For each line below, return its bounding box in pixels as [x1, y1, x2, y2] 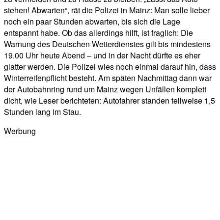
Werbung [4, 125, 36, 137]
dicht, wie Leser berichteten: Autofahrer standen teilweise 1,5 [4, 95, 215, 106]
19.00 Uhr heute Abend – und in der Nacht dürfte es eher [4, 50, 200, 61]
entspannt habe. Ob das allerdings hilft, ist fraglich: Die [4, 27, 193, 38]
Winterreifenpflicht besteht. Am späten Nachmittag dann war [4, 72, 212, 83]
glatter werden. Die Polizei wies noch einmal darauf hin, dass [4, 61, 216, 72]
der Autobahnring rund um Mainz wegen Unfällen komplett [4, 83, 206, 95]
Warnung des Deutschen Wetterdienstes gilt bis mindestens [4, 38, 211, 50]
